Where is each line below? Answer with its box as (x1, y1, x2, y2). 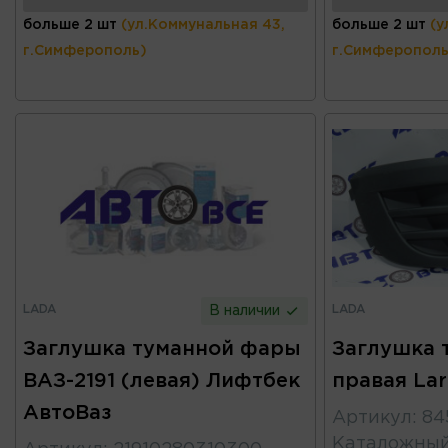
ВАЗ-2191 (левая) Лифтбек (23, 372, 300, 391)
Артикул (331, 410, 412, 427)
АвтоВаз (23, 404, 111, 423)
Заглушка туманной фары (23, 340, 301, 359)
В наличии (209, 305, 285, 318)
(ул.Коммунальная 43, (121, 19, 285, 32)
